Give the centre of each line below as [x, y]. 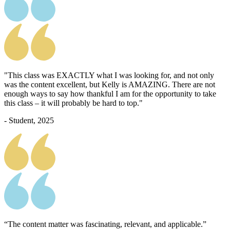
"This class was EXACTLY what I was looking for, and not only [109, 75]
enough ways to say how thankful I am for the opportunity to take [110, 93]
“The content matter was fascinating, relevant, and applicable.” [105, 224]
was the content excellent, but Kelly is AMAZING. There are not [110, 84]
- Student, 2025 [29, 120]
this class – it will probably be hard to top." [73, 103]
